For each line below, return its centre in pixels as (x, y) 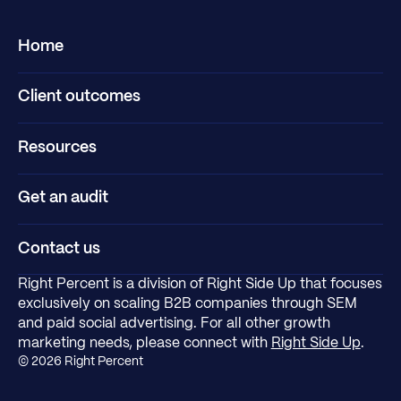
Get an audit (63, 199)
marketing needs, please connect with (144, 344)
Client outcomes (79, 98)
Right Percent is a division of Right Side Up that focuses (200, 285)
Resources (57, 148)
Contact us (59, 249)
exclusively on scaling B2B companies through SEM (187, 304)
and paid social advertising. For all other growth (174, 324)
